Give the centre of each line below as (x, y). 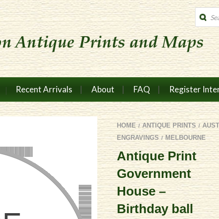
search (205, 18)
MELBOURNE (186, 137)
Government (154, 173)
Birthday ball (155, 208)
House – (141, 191)
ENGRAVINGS (138, 137)
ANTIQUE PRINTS (169, 125)
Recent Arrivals (44, 89)
